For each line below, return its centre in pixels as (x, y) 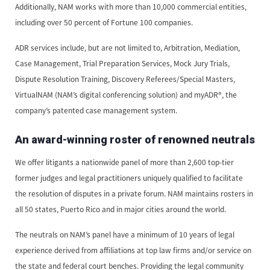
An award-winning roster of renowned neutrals (135, 140)
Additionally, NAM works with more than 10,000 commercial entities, (131, 7)
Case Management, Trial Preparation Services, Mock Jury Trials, (122, 63)
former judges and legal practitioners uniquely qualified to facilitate (129, 178)
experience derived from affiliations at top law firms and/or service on (133, 250)
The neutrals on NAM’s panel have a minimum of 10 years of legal (125, 234)
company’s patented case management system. (96, 110)
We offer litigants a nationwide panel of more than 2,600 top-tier (124, 162)
